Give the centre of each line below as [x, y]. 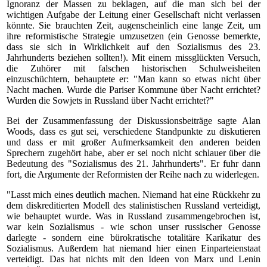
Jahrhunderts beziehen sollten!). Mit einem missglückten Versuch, [133, 58]
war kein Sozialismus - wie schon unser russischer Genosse [133, 227]
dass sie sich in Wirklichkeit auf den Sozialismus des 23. [133, 47]
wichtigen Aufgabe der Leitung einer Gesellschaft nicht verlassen [133, 15]
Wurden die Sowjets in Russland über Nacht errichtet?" [110, 100]
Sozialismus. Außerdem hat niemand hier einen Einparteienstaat [133, 248]
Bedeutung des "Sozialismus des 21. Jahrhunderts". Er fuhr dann [133, 164]
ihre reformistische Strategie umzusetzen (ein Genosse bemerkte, [133, 36]
